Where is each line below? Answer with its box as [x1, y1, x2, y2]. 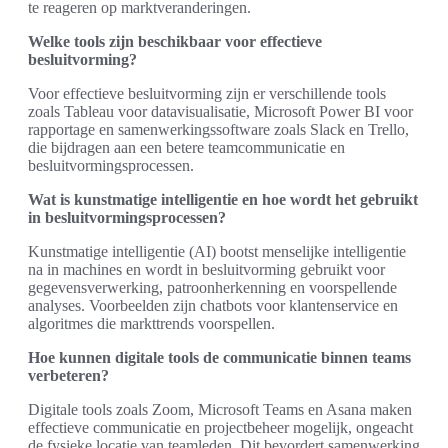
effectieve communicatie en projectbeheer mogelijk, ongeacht [28, 419, 413, 437]
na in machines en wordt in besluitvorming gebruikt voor [28, 261, 385, 279]
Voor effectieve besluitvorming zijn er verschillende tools [28, 85, 386, 103]
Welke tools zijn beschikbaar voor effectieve [28, 33, 322, 51]
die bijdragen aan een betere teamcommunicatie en [28, 139, 345, 157]
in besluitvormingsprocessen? [28, 209, 226, 227]
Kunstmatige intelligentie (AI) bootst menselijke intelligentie [28, 243, 406, 261]
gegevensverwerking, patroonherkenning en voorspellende [28, 279, 397, 297]
